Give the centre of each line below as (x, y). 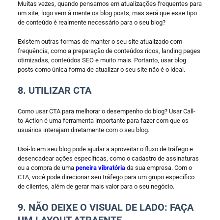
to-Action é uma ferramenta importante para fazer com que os (103, 120)
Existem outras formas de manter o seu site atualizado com (100, 41)
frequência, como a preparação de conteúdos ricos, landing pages (109, 51)
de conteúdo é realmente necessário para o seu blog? (92, 22)
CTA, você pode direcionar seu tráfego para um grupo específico (106, 177)
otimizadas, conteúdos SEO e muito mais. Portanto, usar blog (102, 60)
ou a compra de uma (46, 167)
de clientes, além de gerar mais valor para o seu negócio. (96, 186)
